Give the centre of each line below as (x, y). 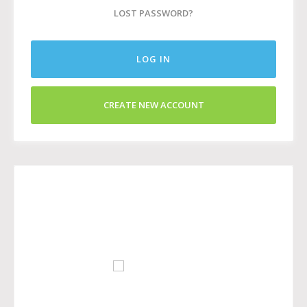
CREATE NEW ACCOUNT (153, 105)
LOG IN (153, 59)
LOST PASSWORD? (153, 13)
